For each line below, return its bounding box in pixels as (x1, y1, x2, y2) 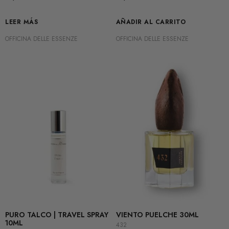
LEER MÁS (5, 17, 38, 27)
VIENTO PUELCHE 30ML (116, 210, 199, 220)
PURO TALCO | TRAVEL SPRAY (5, 210, 108, 220)
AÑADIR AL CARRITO (116, 17, 186, 27)
